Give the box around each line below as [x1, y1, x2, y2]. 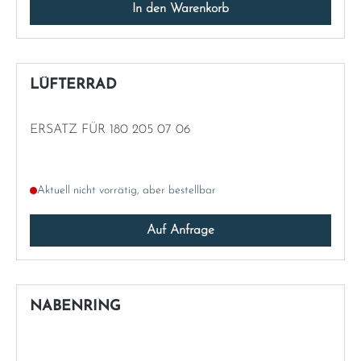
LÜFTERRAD [30, 77, 117, 93]
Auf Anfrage [147, 223, 214, 237]
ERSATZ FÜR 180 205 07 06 [30, 122, 190, 136]
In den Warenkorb [132, 2, 229, 15]
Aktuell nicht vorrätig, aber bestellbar [37, 184, 216, 197]
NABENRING [30, 298, 121, 314]
